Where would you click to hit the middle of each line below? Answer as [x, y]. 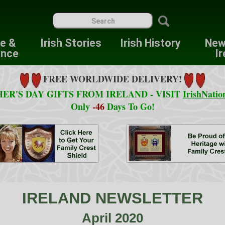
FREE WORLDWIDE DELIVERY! [114, 79]
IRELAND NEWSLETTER [113, 198]
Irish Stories [71, 43]
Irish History [150, 43]
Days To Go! [131, 107]
